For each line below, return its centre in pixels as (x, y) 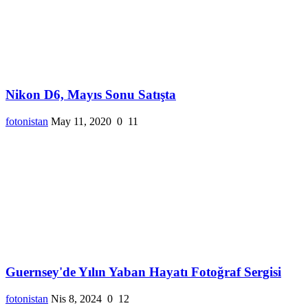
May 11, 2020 (81, 122)
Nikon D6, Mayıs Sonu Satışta (91, 95)
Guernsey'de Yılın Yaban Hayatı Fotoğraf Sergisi (143, 272)
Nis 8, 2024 (76, 298)
